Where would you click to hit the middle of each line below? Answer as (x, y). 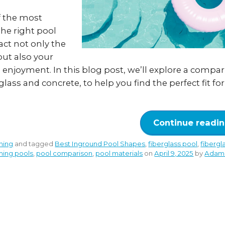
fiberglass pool (173, 143)
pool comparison (65, 153)
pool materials (119, 153)
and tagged (34, 143)
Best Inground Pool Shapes (100, 143)
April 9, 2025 (174, 153)
